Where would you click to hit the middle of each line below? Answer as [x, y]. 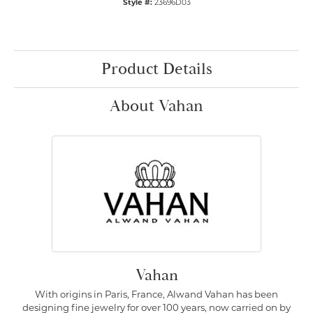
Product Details [156, 70]
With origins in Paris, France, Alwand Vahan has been [156, 296]
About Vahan [156, 107]
